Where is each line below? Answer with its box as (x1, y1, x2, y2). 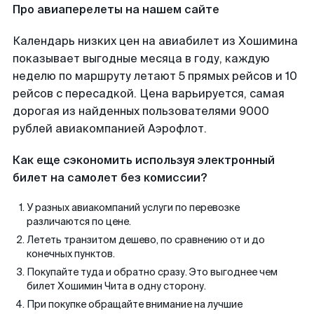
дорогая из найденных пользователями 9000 (13, 104, 269, 118)
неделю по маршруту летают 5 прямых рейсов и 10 (13, 69, 297, 83)
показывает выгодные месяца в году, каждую (13, 51, 270, 66)
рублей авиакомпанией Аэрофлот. (13, 121, 207, 136)
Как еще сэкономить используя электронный (13, 153, 275, 168)
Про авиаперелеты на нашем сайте (13, 2, 219, 17)
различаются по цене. (27, 215, 131, 228)
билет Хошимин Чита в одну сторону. (27, 280, 206, 292)
